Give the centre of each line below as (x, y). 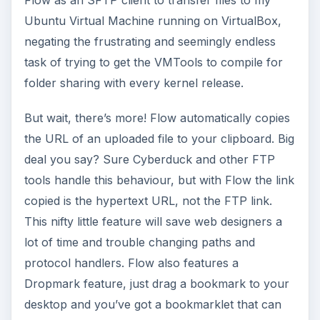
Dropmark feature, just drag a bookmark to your (156, 284)
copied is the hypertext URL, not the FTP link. (148, 201)
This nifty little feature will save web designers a (153, 222)
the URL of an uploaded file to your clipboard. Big (159, 139)
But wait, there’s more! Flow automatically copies (157, 118)
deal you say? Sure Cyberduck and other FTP (149, 160)
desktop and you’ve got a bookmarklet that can (152, 305)
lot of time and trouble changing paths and (139, 242)
